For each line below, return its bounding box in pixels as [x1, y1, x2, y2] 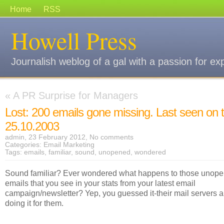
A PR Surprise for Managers [13, 90, 138, 101]
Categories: [5, 140, 43, 148]
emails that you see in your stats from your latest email [5, 178, 195, 187]
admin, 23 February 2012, [5, 133, 89, 141]
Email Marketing [43, 140, 94, 148]
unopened [98, 148, 130, 156]
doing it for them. [5, 198, 63, 207]
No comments [89, 133, 133, 141]
